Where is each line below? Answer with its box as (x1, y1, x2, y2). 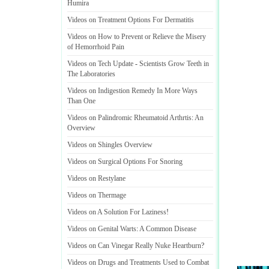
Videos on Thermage (67, 191, 126, 199)
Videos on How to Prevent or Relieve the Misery (67, 32, 206, 41)
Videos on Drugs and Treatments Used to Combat (67, 258, 209, 267)
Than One (67, 97, 95, 105)
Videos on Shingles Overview (67, 141, 153, 149)
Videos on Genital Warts (67, 225, 136, 233)
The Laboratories (67, 70, 115, 78)
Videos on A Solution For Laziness (67, 208, 166, 216)
